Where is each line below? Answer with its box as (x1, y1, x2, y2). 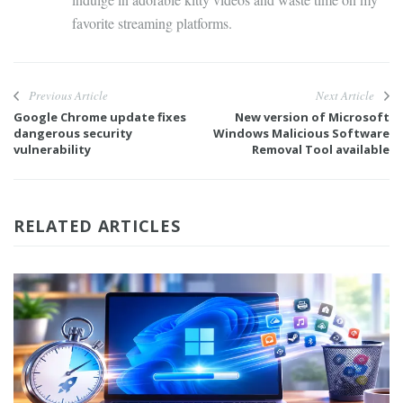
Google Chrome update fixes (13, 109, 186, 126)
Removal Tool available (252, 141, 390, 158)
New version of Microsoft (235, 109, 390, 126)
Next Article (316, 87, 374, 104)
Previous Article (29, 87, 108, 104)
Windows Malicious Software (213, 125, 390, 142)
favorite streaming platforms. (72, 13, 232, 33)
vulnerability (13, 141, 91, 158)
